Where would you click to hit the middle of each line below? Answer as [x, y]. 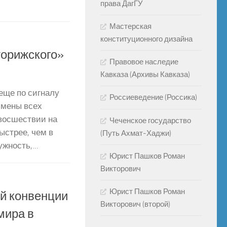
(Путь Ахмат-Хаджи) [136, 133]
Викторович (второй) [135, 204]
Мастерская [130, 26]
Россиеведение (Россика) [153, 97]
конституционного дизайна [146, 39]
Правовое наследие [144, 62]
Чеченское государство [150, 120]
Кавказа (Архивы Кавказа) [145, 74]
